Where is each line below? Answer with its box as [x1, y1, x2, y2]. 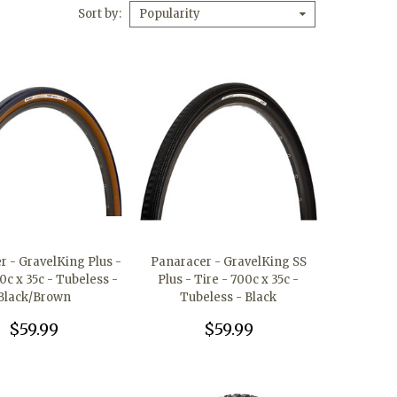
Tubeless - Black [180, 290, 277, 306]
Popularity [139, 6, 200, 22]
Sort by [78, 5, 119, 21]
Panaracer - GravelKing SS [150, 254, 307, 270]
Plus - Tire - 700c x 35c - [158, 272, 300, 288]
